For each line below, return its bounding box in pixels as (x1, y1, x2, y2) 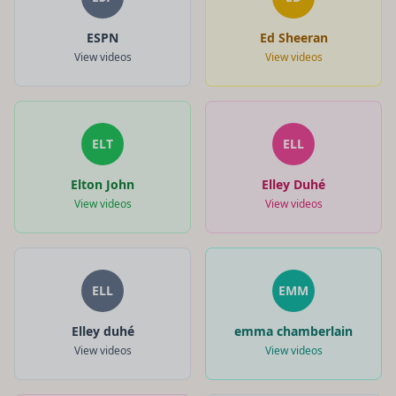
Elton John (71, 175, 134, 193)
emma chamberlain (234, 322, 353, 339)
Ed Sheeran (259, 28, 328, 46)
